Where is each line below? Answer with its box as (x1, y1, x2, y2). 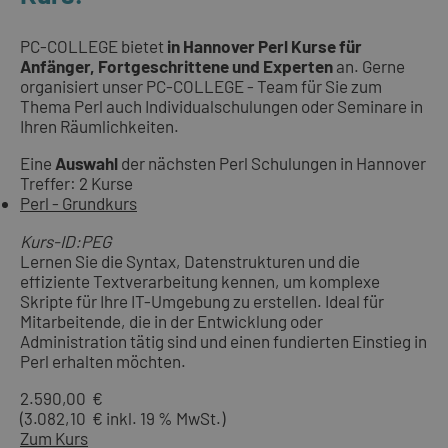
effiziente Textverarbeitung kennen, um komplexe (20, 270, 380, 291)
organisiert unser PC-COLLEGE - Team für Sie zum (20, 76, 382, 97)
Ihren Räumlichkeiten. (20, 116, 179, 137)
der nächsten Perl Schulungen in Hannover (118, 153, 426, 174)
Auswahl (55, 153, 118, 174)
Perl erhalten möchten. (20, 350, 186, 371)
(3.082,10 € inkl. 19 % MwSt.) (20, 407, 225, 428)
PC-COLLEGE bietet (20, 36, 167, 57)
